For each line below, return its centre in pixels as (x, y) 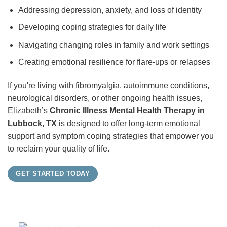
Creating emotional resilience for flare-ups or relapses (114, 62)
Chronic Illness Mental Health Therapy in (127, 111)
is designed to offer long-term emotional (128, 124)
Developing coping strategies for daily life (92, 27)
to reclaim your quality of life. (59, 149)
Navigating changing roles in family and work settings (113, 45)
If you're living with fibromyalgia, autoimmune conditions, (108, 86)
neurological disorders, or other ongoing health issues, (105, 98)
